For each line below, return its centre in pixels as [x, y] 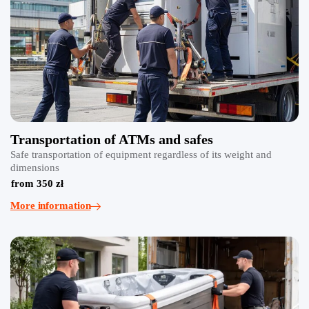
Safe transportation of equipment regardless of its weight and [141, 154]
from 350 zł [37, 183]
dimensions [35, 168]
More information [51, 206]
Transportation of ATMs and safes [112, 139]
